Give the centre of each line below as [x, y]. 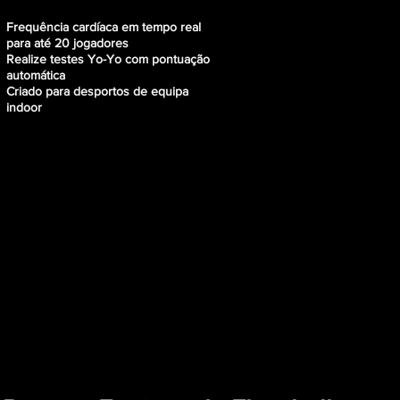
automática [36, 75]
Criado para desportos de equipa [97, 91]
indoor [24, 107]
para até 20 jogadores [67, 42]
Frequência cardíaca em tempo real [104, 26]
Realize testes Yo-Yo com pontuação [108, 58]
